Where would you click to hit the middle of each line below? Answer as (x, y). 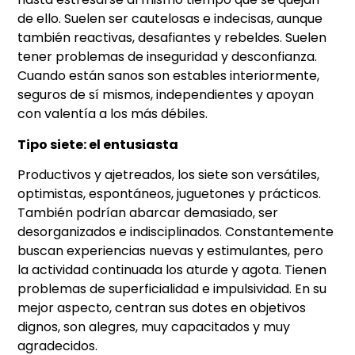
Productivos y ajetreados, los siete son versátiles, (169, 174)
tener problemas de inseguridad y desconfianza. (168, 57)
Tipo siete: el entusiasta (98, 144)
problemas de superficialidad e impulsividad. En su (172, 288)
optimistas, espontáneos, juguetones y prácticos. (170, 193)
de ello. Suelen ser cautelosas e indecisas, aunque (170, 19)
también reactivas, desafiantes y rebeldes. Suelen (172, 38)
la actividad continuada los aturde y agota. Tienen (172, 269)
